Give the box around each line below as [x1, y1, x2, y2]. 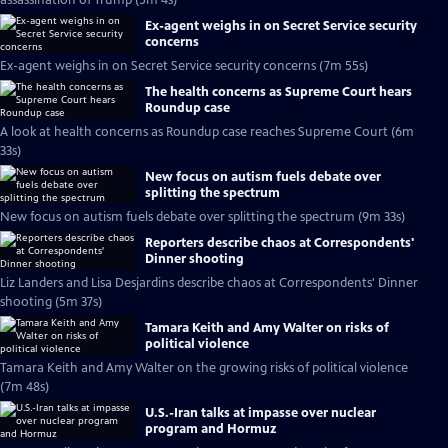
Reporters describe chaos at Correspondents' [145, 234, 414, 251]
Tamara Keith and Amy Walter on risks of [145, 319, 389, 336]
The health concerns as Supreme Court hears [145, 83, 412, 100]
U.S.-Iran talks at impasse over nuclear [145, 404, 376, 421]
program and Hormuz [145, 420, 276, 437]
